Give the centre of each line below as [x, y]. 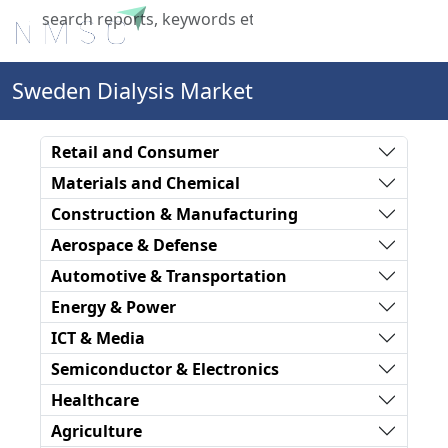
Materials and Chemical [145, 182]
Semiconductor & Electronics [165, 368]
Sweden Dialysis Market [132, 90]
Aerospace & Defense [134, 244]
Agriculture [96, 430]
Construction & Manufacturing [174, 213]
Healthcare [95, 399]
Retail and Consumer [135, 151]
